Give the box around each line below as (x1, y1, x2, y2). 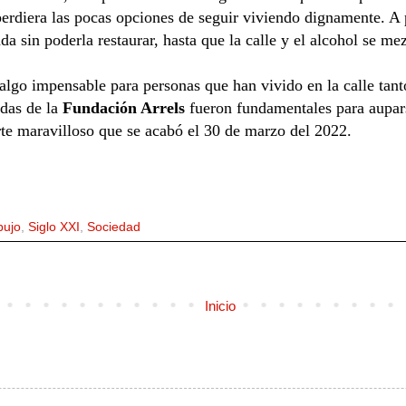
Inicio (205, 297, 236, 314)
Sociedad (86, 219, 140, 234)
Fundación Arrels (62, 98, 189, 117)
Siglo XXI (27, 219, 80, 234)
